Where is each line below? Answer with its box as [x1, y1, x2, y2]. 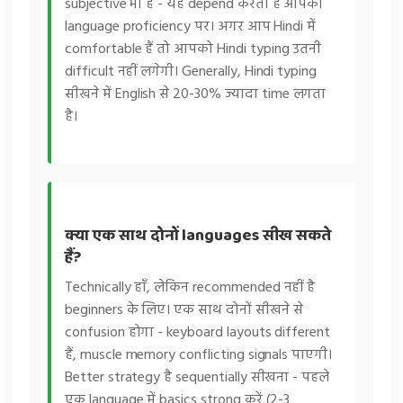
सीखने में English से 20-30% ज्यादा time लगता [65, 82, 327, 106]
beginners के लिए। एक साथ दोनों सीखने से [65, 298, 303, 322]
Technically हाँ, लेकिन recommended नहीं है [65, 275, 316, 300]
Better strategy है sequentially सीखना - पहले [65, 365, 330, 390]
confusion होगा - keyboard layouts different [65, 320, 331, 345]
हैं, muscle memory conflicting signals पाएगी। [65, 343, 333, 367]
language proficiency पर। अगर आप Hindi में [65, 14, 317, 39]
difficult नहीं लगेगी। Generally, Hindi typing [65, 59, 318, 84]
